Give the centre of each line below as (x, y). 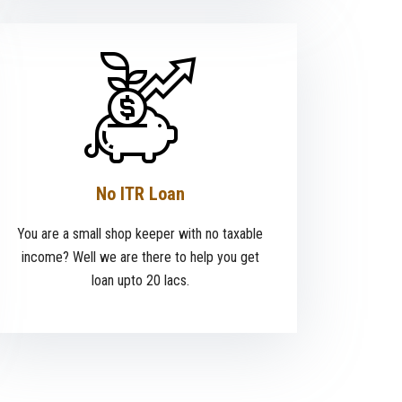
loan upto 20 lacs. (140, 281)
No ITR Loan (140, 194)
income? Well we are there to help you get (140, 258)
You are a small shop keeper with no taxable (140, 234)
